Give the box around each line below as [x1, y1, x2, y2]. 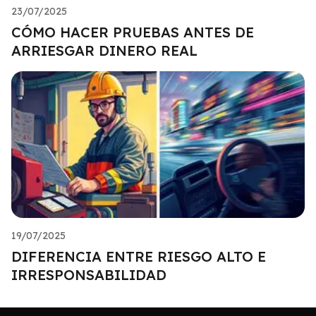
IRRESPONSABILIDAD [11, 265, 166, 284]
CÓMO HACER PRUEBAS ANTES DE [11, 23, 254, 41]
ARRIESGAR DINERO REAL [11, 41, 197, 59]
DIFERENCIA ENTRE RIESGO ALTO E [11, 247, 266, 265]
